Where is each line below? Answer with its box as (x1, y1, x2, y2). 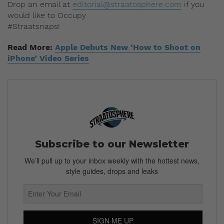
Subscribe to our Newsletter (35, 137, 189, 150)
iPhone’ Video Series (7, 53, 89, 63)
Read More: (7, 42, 55, 52)
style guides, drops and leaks (66, 165, 158, 176)
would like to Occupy (7, 10, 86, 20)
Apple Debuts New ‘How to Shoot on (55, 42, 200, 52)
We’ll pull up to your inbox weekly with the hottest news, (24, 155, 199, 165)
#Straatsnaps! (7, 21, 60, 31)
